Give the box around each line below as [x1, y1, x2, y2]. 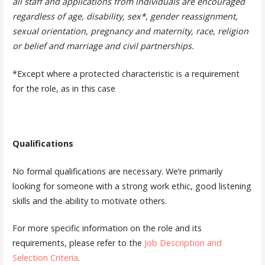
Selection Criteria [12, 252, 78, 264]
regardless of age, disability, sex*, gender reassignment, [12, 11, 238, 22]
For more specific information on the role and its [12, 222, 202, 234]
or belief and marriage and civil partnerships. [12, 40, 194, 52]
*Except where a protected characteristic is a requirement [12, 68, 240, 80]
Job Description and [144, 237, 222, 249]
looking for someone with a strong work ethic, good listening [12, 180, 251, 192]
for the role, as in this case [12, 83, 115, 95]
